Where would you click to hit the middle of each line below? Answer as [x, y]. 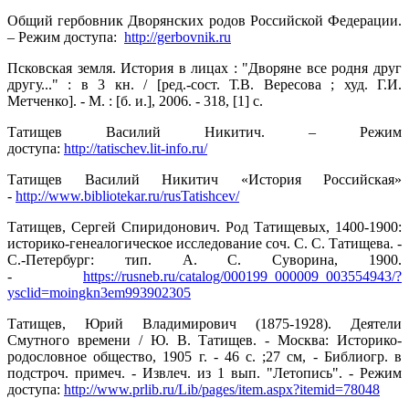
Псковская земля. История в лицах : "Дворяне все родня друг [204, 68]
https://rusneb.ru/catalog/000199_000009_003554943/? [242, 277]
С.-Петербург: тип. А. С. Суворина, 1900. [204, 260]
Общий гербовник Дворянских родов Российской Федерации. [204, 21]
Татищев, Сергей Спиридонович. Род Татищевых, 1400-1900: [204, 227]
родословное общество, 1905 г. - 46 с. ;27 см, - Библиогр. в [204, 357]
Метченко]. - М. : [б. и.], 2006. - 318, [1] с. [137, 101]
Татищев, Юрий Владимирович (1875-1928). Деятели [204, 324]
